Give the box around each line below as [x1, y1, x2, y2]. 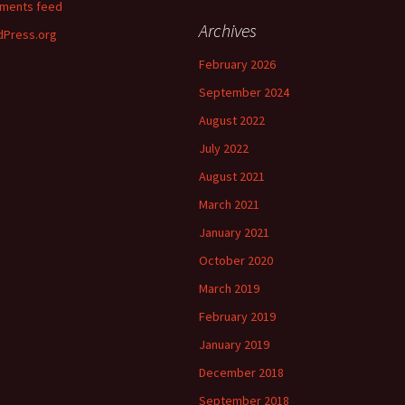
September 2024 [199, 84, 289, 100]
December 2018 [199, 364, 284, 381]
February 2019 [199, 308, 276, 325]
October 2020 [199, 252, 273, 268]
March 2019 [199, 280, 259, 297]
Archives [199, 19, 257, 42]
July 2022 [199, 140, 249, 156]
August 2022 [199, 112, 265, 128]
